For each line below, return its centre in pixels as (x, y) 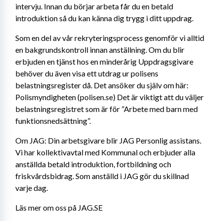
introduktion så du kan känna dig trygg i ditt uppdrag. (104, 18)
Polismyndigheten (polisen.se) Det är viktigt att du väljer (110, 97)
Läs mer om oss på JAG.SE (59, 207)
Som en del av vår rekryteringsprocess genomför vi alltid (110, 38)
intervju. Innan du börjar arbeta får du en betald (94, 6)
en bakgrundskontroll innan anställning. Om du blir (100, 50)
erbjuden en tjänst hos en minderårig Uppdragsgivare (104, 61)
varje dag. (32, 188)
